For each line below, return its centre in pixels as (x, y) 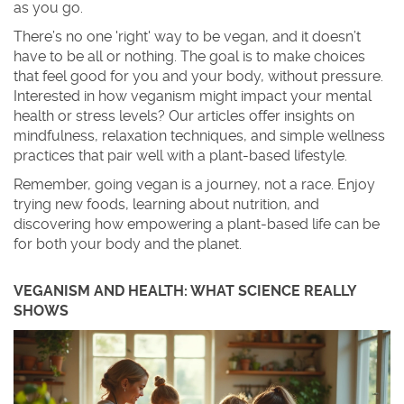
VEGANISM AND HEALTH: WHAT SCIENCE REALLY (185, 291)
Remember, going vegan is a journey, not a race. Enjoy (194, 184)
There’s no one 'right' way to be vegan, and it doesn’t (187, 37)
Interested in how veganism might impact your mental (193, 96)
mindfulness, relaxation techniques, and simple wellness (199, 136)
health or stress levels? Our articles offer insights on (184, 116)
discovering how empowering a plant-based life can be (197, 224)
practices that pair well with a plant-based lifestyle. (180, 156)
